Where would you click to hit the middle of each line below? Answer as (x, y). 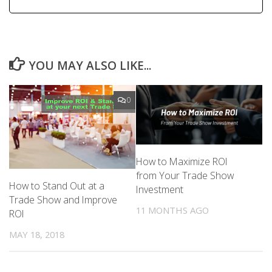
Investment (160, 190)
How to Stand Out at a (57, 185)
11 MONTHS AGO (172, 210)
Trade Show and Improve (63, 199)
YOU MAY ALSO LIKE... (90, 66)
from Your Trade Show (185, 176)
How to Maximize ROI (182, 162)
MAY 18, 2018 (37, 234)
